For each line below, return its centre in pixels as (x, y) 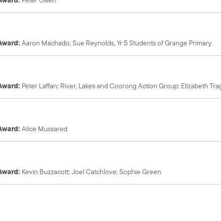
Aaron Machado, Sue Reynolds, (70, 43)
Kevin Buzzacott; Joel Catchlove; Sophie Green (92, 171)
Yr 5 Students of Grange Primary (165, 43)
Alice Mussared (45, 129)
